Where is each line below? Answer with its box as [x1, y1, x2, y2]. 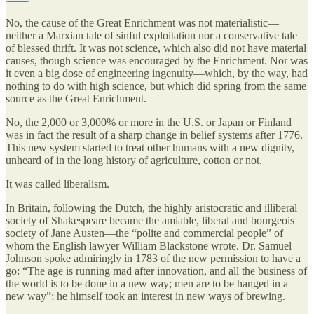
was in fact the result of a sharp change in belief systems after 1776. [6, 129, 303, 142]
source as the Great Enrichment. [6, 93, 146, 105]
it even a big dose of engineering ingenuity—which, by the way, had [6, 67, 308, 80]
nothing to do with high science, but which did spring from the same [6, 80, 306, 93]
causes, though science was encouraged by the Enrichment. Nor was [6, 55, 308, 67]
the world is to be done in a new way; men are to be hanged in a [6, 278, 288, 290]
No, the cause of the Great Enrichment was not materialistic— [6, 17, 279, 29]
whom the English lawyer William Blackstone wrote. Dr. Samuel [6, 240, 292, 252]
